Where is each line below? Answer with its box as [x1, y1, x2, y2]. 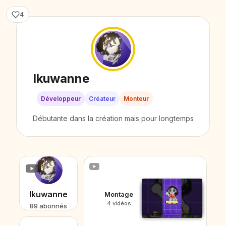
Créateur [88, 95, 116, 102]
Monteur [123, 95, 149, 102]
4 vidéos [106, 199, 131, 207]
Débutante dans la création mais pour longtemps [32, 114, 194, 123]
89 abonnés [30, 201, 67, 210]
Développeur [40, 95, 81, 102]
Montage [104, 190, 133, 198]
